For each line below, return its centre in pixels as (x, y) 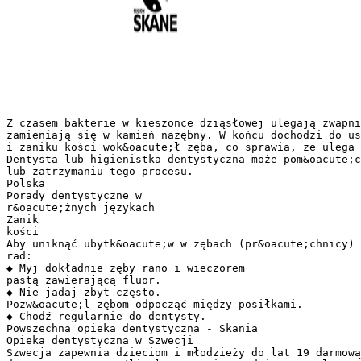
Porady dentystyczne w (74, 195)
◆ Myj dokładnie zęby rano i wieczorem (126, 268)
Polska (26, 183)
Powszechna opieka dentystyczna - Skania (132, 328)
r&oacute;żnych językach (81, 207)
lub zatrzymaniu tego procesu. (100, 171)
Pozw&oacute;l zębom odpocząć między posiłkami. (155, 304)
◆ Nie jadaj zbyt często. (84, 292)
